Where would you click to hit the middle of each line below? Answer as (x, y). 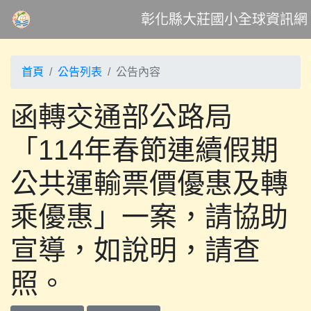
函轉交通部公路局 (121, 117)
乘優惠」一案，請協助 (149, 217)
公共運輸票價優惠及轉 (149, 183)
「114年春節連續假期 (144, 150)
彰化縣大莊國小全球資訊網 (224, 19)
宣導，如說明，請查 (135, 250)
